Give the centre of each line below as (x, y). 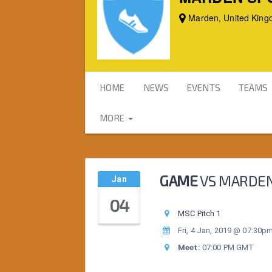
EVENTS (204, 87)
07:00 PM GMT (227, 247)
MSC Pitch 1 (199, 213)
